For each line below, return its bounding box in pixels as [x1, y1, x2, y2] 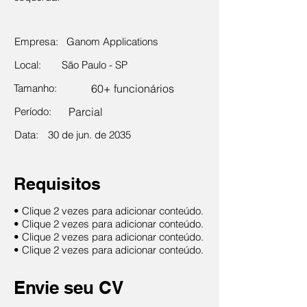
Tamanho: [14, 82, 57, 95]
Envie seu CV [14, 277, 123, 298]
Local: [14, 58, 41, 71]
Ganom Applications [66, 35, 158, 48]
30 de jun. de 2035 [48, 128, 131, 141]
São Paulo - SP [62, 58, 127, 71]
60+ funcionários [91, 82, 174, 95]
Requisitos [14, 173, 101, 194]
